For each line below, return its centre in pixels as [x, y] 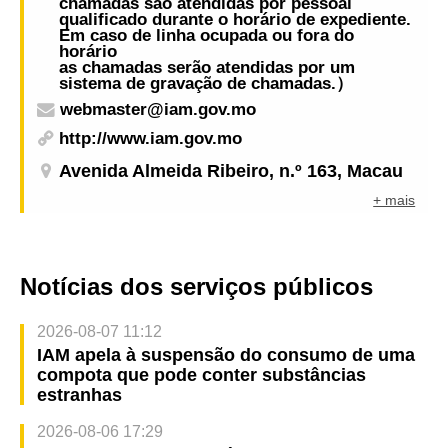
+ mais [394, 199]
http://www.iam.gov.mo [151, 139]
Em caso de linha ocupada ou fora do [207, 35]
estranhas [79, 395]
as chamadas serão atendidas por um [207, 67]
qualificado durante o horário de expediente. [235, 19]
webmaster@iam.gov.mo [157, 109]
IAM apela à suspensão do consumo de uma [225, 355]
